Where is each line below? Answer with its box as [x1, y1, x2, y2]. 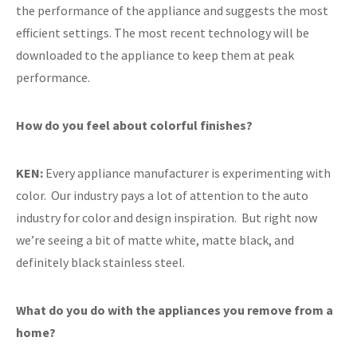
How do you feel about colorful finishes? [16, 116, 253, 133]
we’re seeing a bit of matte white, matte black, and [16, 231, 294, 248]
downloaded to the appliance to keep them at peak [16, 46, 294, 63]
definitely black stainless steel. [16, 253, 185, 270]
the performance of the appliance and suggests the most [16, 2, 328, 18]
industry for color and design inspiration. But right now [16, 209, 317, 226]
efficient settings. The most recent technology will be [16, 24, 309, 41]
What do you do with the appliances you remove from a [16, 301, 333, 318]
